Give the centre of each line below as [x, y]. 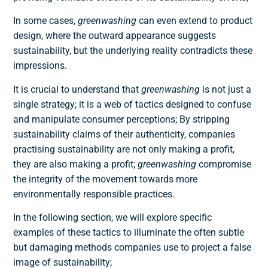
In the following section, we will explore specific [113, 217]
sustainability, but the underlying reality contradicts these [133, 51]
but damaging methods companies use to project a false [133, 247]
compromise [224, 164]
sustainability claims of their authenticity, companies [124, 134]
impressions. [40, 66]
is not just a [227, 89]
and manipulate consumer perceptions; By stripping [122, 119]
